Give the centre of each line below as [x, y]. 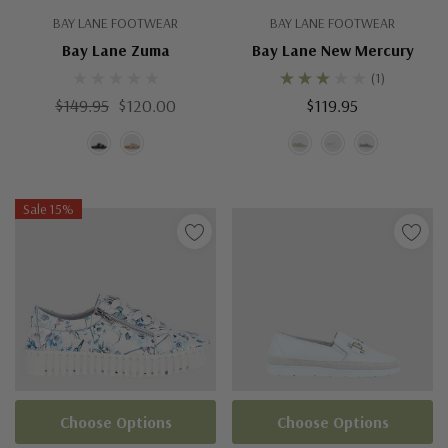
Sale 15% [48, 209]
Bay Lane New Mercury [332, 50]
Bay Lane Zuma [115, 50]
